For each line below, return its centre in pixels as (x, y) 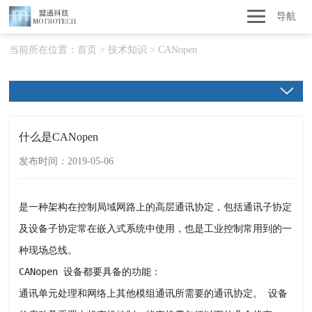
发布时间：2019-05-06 (67, 161)
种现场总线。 (48, 250)
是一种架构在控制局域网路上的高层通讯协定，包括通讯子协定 (156, 207)
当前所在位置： (44, 50)
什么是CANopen (59, 137)
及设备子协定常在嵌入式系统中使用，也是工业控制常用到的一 (156, 228)
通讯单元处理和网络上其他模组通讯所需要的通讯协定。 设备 (154, 293)
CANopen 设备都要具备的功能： (90, 272)
